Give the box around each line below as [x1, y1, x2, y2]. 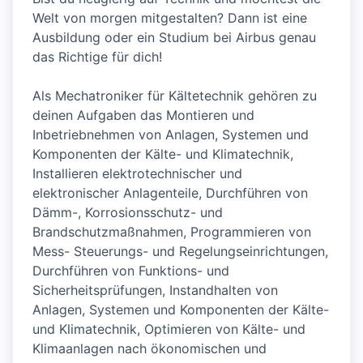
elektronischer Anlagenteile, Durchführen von [32, 185, 308, 201]
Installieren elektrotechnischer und [32, 165, 242, 181]
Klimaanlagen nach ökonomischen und [32, 340, 267, 357]
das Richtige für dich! [32, 49, 162, 65]
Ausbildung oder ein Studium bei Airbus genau [32, 29, 316, 45]
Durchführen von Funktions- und [32, 263, 229, 279]
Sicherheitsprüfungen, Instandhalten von [32, 282, 278, 298]
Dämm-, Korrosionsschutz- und [32, 204, 223, 220]
